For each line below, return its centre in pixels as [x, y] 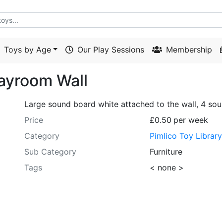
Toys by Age [27, 50]
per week [191, 120]
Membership [189, 50]
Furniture [166, 152]
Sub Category [50, 152]
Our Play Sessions [111, 50]
